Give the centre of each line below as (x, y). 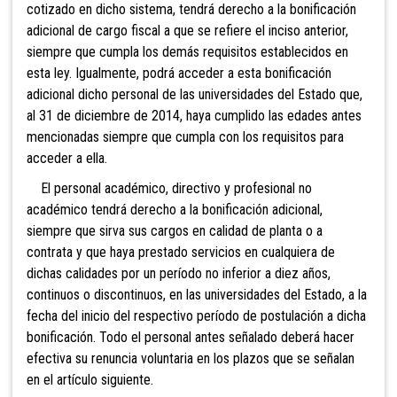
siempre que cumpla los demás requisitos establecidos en (187, 52)
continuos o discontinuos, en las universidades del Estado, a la (197, 295)
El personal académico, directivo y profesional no (169, 189)
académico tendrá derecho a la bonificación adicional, (175, 210)
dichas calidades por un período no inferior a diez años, (179, 274)
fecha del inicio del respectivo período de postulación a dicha (196, 316)
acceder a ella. (67, 159)
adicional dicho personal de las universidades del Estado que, (195, 95)
